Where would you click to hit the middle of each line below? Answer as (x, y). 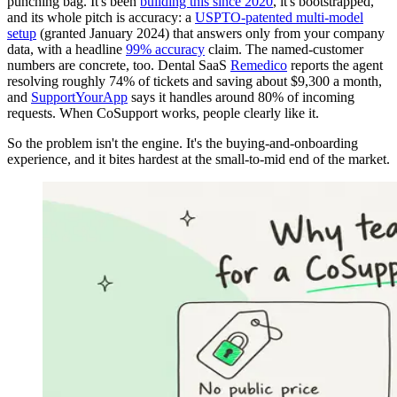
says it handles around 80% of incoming (241, 97)
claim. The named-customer (284, 49)
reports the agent (335, 65)
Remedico (259, 65)
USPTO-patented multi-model (279, 17)
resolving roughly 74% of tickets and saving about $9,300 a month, (195, 81)
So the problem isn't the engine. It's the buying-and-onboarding (183, 143)
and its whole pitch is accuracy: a (101, 17)
